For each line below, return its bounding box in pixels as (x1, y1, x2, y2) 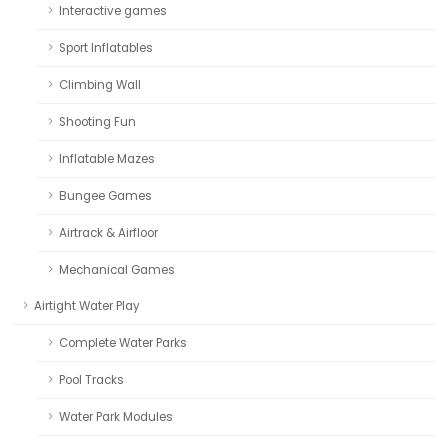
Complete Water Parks (59, 334, 187, 351)
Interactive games (59, 2, 167, 19)
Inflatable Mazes (59, 150, 155, 167)
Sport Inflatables (59, 39, 153, 56)
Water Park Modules (59, 408, 173, 425)
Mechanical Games (59, 261, 175, 278)
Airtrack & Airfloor (59, 224, 158, 241)
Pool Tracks (59, 371, 124, 388)
